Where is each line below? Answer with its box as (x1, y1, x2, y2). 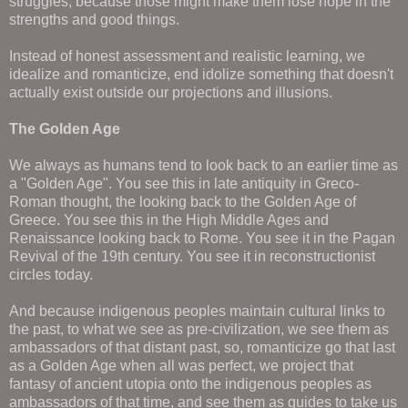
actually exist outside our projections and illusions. (9, 84, 332, 100)
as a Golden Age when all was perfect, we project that (9, 357, 353, 373)
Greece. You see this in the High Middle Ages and (9, 211, 329, 228)
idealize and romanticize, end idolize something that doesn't (9, 66, 393, 82)
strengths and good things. (9, 11, 179, 27)
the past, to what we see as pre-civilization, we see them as (9, 321, 389, 337)
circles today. (9, 266, 93, 282)
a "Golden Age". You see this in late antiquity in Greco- (9, 175, 359, 191)
